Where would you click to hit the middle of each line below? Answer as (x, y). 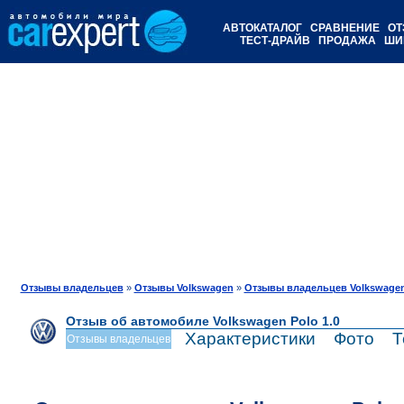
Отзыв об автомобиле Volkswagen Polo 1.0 (202, 321)
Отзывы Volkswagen (184, 288)
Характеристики (250, 339)
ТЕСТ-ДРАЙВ (275, 41)
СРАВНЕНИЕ (345, 28)
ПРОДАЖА (347, 41)
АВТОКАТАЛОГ (262, 28)
